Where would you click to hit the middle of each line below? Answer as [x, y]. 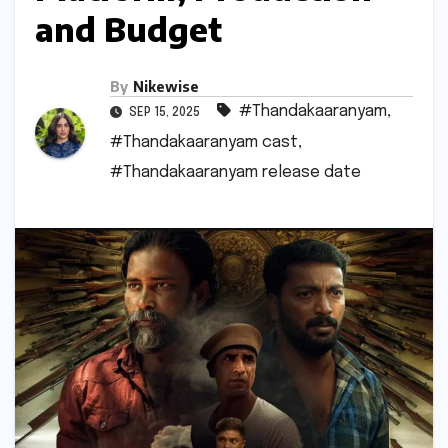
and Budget [128, 29]
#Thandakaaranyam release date [235, 172]
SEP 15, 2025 [164, 112]
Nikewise [166, 86]
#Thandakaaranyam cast [204, 142]
